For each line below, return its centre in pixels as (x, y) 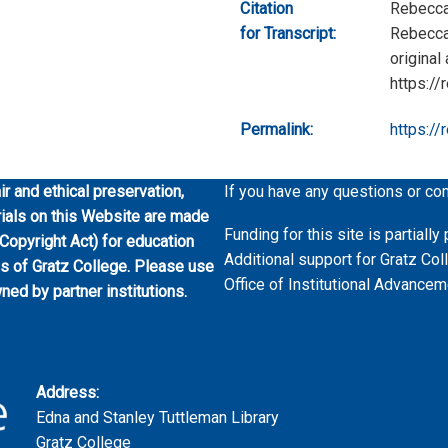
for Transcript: (288, 33)
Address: (67, 392)
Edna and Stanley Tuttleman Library (157, 417)
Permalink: (276, 129)
